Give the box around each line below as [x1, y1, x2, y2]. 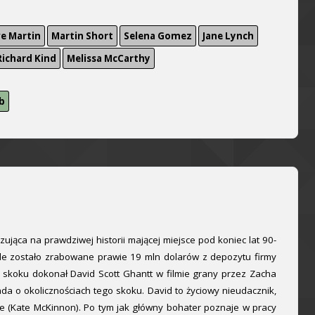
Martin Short [51, 29, 113, 42]
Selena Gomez [124, 29, 192, 42]
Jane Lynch [202, 29, 254, 42]
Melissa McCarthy [67, 51, 150, 65]
